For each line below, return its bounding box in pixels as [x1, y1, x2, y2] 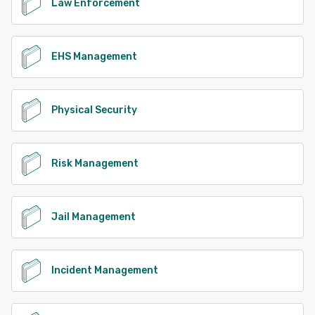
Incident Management [51, 264, 158, 276]
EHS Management [51, 50, 137, 63]
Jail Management [51, 210, 136, 223]
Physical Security [51, 103, 137, 116]
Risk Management [51, 157, 139, 169]
